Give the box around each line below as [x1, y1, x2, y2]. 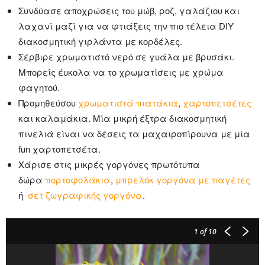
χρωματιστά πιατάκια [78, 96, 178, 109]
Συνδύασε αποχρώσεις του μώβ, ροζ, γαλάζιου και [18, 4, 240, 17]
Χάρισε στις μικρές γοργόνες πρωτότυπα [18, 157, 200, 170]
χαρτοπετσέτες [183, 96, 251, 109]
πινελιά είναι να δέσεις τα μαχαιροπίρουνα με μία [18, 127, 250, 140]
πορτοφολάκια [45, 173, 111, 186]
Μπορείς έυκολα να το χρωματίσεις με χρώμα [18, 65, 224, 78]
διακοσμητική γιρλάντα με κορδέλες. [18, 34, 182, 47]
